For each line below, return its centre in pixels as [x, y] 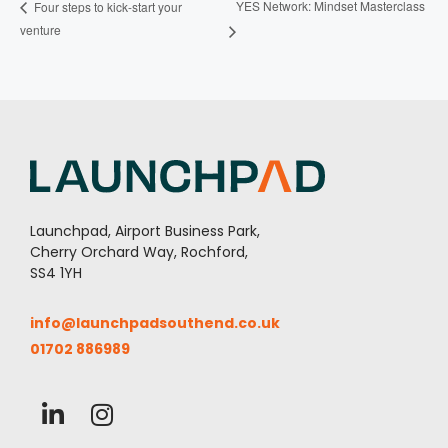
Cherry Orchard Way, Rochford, [139, 252]
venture [40, 30]
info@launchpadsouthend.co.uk [155, 323]
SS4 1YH [56, 273]
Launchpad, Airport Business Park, [145, 231]
